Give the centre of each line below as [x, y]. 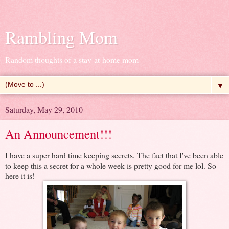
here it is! [20, 175]
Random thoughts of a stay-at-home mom [72, 60]
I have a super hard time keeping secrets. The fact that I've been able [114, 155]
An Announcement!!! [59, 134]
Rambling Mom [61, 37]
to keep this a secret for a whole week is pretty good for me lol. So [111, 165]
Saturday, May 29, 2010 [44, 110]
